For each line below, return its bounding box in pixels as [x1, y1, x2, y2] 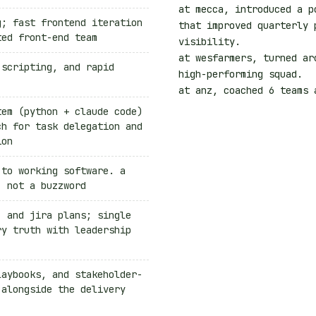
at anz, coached [178, 83, 269, 97]
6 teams [269, 83, 308, 97]
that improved [178, 18, 257, 32]
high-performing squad [178, 67, 297, 80]
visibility [178, 35, 235, 48]
